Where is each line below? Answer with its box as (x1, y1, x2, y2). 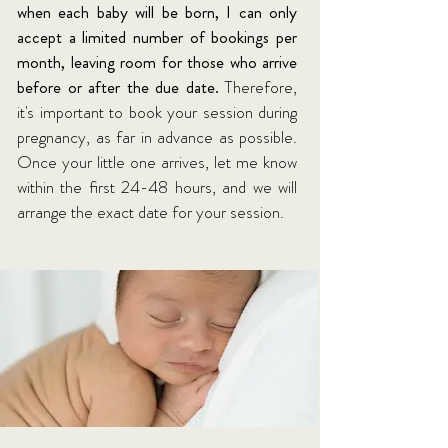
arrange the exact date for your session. (17, 200, 284, 224)
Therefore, (225, 75, 297, 99)
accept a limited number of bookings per (17, 25, 297, 49)
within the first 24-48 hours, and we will (17, 175, 297, 199)
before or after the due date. (17, 75, 225, 99)
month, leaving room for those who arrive (17, 50, 297, 74)
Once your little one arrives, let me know (17, 150, 297, 174)
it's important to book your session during (17, 100, 297, 124)
